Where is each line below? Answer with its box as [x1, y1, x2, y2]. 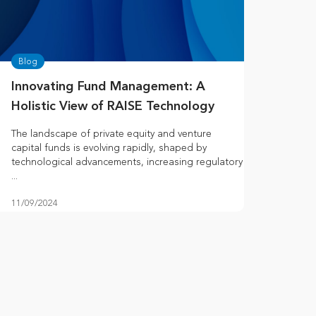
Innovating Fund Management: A [11, 80, 205, 94]
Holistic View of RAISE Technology [11, 100, 214, 114]
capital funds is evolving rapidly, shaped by [11, 142, 207, 154]
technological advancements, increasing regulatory [11, 156, 243, 169]
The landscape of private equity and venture [11, 128, 212, 140]
